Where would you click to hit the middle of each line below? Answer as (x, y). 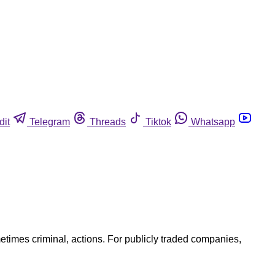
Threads (108, 122)
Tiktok (158, 122)
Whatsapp (213, 122)
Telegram (50, 122)
